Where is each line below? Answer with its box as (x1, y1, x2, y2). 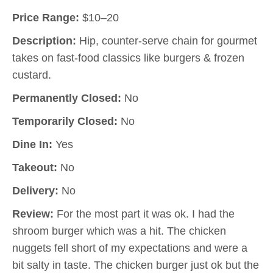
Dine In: (12, 138, 52, 151)
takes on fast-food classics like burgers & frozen (12, 52, 244, 64)
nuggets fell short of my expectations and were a (12, 242, 247, 254)
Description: (12, 35, 76, 47)
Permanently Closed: (12, 92, 121, 104)
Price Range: (12, 12, 79, 24)
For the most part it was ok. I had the (54, 208, 235, 220)
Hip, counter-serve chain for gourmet (76, 35, 257, 47)
